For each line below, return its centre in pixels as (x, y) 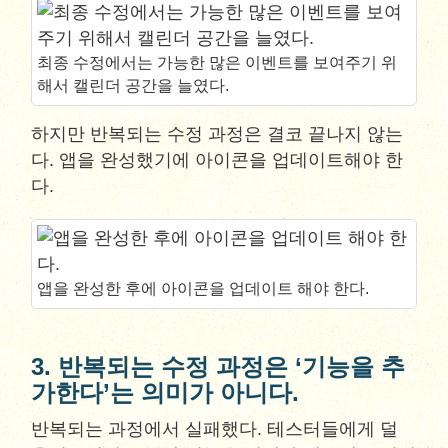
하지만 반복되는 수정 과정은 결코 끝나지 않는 (217, 134)
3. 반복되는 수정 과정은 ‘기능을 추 (218, 366)
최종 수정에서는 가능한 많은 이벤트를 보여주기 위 (217, 62)
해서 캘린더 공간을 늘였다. (133, 85)
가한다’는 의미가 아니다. (165, 392)
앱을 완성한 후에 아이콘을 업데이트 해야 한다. (203, 288)
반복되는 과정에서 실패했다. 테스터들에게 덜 (215, 429)
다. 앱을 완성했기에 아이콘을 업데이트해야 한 (217, 160)
